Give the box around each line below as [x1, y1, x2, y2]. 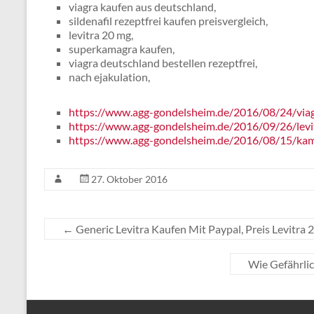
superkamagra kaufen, [69, 42, 175, 55]
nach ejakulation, [69, 70, 150, 83]
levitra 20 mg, [69, 28, 133, 41]
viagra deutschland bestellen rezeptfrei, [69, 56, 257, 69]
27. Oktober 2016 [91, 173, 168, 185]
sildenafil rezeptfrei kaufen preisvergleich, [69, 14, 268, 27]
